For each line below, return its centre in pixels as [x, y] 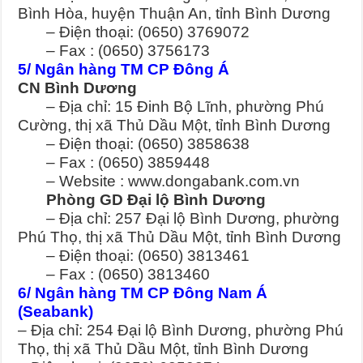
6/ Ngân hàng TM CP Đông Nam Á [143, 293]
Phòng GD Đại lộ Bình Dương [142, 199]
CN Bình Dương [78, 88]
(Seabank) [56, 311]
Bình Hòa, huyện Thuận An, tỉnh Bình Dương [175, 13]
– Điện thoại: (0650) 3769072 [134, 32]
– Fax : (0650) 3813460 [114, 274]
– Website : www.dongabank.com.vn [159, 181]
